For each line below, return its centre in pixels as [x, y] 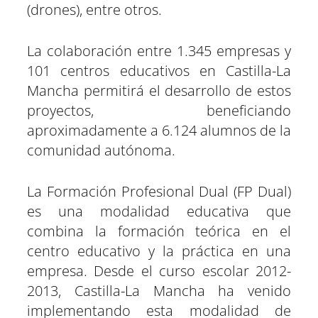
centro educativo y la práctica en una [159, 251]
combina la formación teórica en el [159, 231]
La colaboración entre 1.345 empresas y [159, 50]
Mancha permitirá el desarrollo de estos [159, 90]
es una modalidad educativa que [159, 211]
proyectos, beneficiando [159, 110]
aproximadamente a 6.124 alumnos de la [159, 130]
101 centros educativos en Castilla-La [159, 70]
